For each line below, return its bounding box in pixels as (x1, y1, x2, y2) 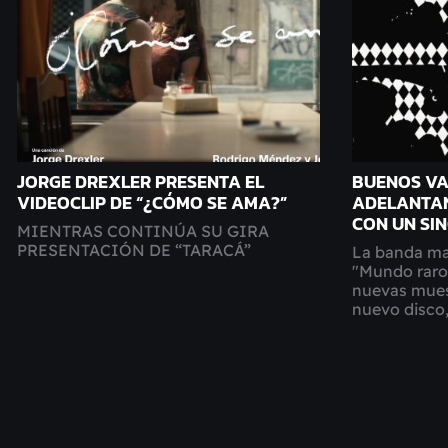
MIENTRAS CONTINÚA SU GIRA (17, 221, 269, 241)
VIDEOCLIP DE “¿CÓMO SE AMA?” (17, 190, 287, 216)
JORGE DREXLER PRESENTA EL (17, 169, 264, 195)
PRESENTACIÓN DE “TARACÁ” (17, 240, 251, 260)
